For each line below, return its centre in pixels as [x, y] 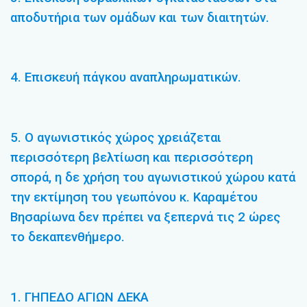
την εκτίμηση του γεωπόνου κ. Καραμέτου [134, 198]
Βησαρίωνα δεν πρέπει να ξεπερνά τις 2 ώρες [145, 218]
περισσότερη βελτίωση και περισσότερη [132, 158]
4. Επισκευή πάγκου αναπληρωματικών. [126, 78]
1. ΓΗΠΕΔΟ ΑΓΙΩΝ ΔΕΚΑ [79, 297]
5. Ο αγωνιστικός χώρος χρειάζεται [116, 138]
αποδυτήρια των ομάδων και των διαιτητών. [140, 17]
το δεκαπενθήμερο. [67, 237]
